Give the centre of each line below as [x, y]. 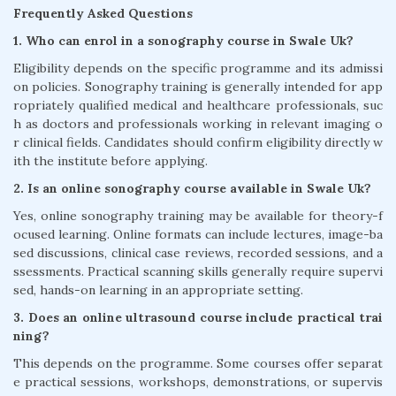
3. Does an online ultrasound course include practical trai [198, 318]
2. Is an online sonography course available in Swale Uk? [192, 189]
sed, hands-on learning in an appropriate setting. [158, 290]
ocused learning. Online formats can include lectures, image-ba [198, 235]
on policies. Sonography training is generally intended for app [198, 87]
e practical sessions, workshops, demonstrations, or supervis [198, 382]
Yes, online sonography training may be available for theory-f [198, 216]
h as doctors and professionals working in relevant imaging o [198, 124]
